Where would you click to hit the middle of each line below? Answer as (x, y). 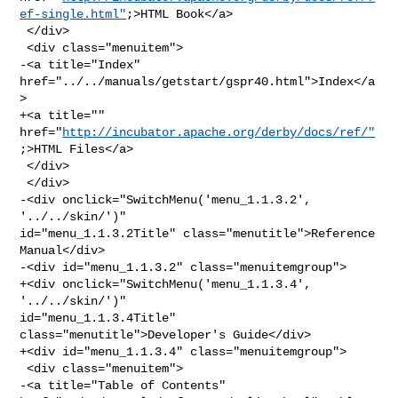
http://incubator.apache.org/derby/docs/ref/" (219, 132)
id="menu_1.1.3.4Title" (98, 318)
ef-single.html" (73, 14)
